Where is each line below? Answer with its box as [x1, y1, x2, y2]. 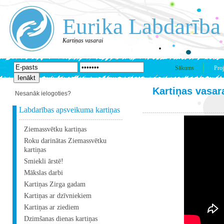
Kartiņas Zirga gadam [24, 180, 85, 188]
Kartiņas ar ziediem [24, 203, 79, 211]
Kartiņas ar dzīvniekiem [24, 192, 91, 199]
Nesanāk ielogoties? [15, 90, 71, 97]
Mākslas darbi [24, 169, 63, 176]
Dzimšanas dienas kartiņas [24, 215, 97, 222]
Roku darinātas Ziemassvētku [24, 137, 106, 144]
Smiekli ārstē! [24, 157, 63, 165]
